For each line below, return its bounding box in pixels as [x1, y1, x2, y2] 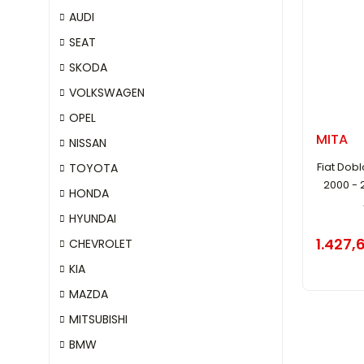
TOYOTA [69, 160, 118, 176]
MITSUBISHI [69, 311, 128, 327]
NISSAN [69, 135, 106, 151]
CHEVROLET [69, 236, 132, 252]
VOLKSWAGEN [69, 84, 145, 101]
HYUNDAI [69, 210, 116, 227]
